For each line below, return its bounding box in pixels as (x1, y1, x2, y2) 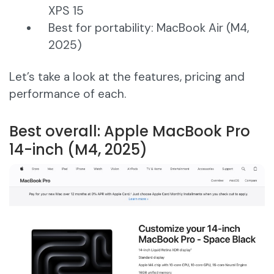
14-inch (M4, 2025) (9, 139, 147, 160)
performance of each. (9, 86, 126, 102)
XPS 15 (48, 3, 84, 19)
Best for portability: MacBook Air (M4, (48, 20, 249, 36)
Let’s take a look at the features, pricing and (9, 69, 245, 85)
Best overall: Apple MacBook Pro (9, 121, 250, 142)
